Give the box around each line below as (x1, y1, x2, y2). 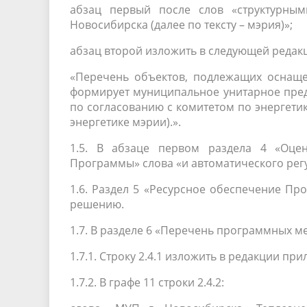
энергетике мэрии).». (70, 114, 181, 130)
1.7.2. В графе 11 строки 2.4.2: (70, 275, 224, 290)
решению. (70, 197, 124, 212)
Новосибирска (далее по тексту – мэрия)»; (70, 17, 293, 32)
